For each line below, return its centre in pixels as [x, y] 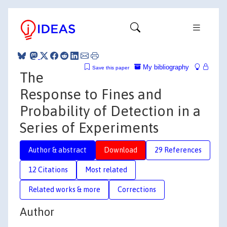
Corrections [137, 189]
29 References [178, 150]
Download [121, 150]
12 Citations [48, 169]
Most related [106, 169]
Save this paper [111, 67]
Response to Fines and [91, 94]
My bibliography [165, 67]
